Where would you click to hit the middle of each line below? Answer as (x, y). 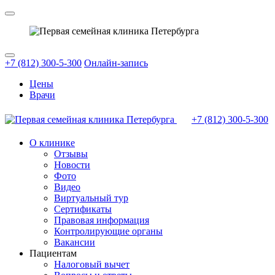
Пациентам (53, 253)
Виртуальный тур (91, 198)
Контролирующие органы (108, 231)
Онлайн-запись (116, 63)
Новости (72, 165)
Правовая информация (102, 220)
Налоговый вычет (92, 264)
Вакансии (75, 242)
